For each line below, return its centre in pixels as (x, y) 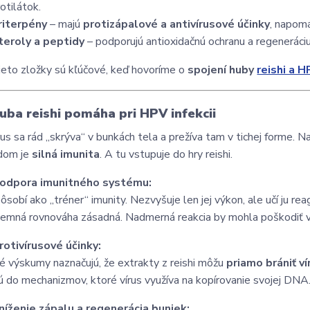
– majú (65, 24)
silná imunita (66, 154)
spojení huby (222, 70)
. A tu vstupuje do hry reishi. (166, 154)
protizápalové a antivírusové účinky (177, 24)
